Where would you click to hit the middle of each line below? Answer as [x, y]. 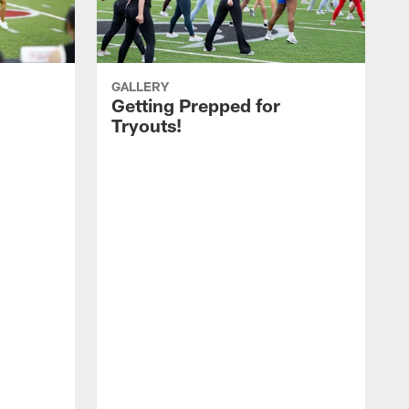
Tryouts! [147, 126]
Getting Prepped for [196, 105]
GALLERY [140, 87]
